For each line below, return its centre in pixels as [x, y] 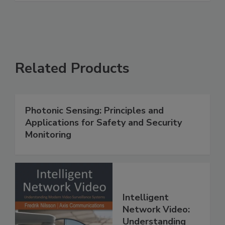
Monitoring [48, 134]
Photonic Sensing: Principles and [94, 110]
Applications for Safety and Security [103, 122]
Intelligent [146, 197]
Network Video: [156, 209]
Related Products [72, 68]
